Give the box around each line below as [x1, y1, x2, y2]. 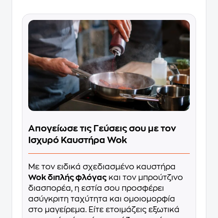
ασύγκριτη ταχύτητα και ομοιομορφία [28, 195, 175, 203]
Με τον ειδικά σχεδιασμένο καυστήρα [28, 163, 176, 171]
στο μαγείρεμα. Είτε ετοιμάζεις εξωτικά [28, 205, 180, 214]
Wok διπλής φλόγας [28, 173, 107, 182]
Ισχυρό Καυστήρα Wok [28, 135, 127, 145]
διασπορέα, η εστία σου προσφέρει [28, 184, 164, 192]
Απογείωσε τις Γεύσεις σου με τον [28, 124, 176, 133]
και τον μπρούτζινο [107, 173, 183, 182]
